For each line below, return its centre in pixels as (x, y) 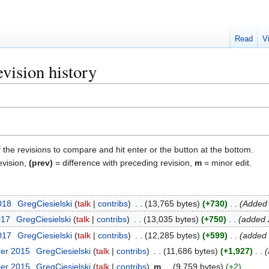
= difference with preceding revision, (124, 162)
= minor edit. (227, 162)
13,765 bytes (172, 203)
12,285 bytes (172, 235)
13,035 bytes (171, 219)
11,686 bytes (190, 251)
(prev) (41, 162)
